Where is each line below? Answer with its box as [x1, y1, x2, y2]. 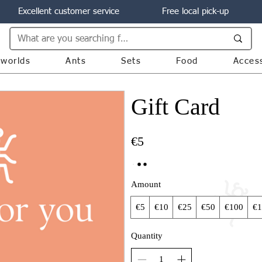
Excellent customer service [18, 7, 119, 16]
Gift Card [131, 94, 220, 120]
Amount [131, 180, 161, 189]
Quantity [131, 231, 163, 241]
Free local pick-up [162, 7, 229, 16]
